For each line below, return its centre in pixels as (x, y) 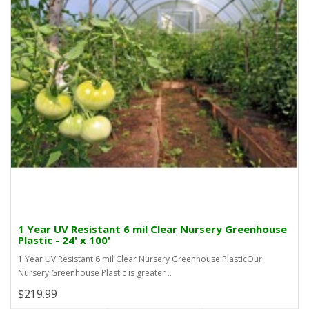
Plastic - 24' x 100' (64, 240)
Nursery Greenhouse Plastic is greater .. (95, 273)
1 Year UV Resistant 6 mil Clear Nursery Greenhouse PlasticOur (140, 259)
